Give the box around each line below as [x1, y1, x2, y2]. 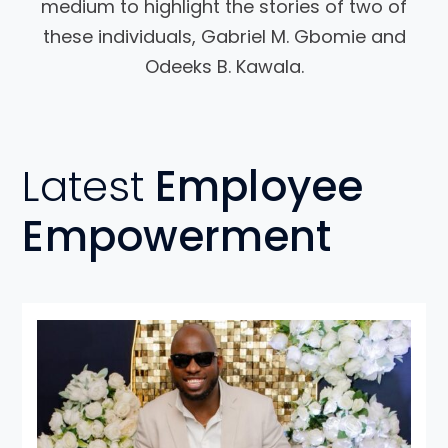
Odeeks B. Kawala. [144, 54, 304, 80]
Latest [22, 157, 145, 217]
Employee [144, 157, 363, 217]
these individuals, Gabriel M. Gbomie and [42, 24, 406, 50]
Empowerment [22, 207, 332, 267]
